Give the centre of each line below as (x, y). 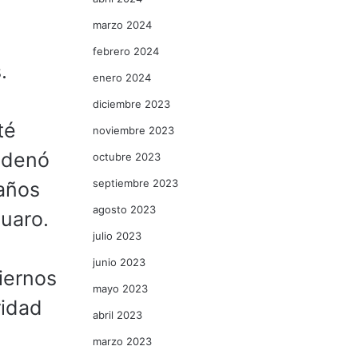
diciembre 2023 (131, 104)
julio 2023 (117, 236)
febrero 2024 (126, 51)
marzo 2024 (122, 25)
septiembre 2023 (135, 183)
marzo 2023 (122, 341)
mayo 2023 (120, 288)
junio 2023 (119, 262)
